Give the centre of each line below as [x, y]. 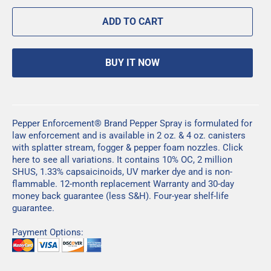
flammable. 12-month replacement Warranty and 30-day [123, 184]
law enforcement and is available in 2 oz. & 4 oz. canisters [129, 135]
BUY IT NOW [132, 62]
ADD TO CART [132, 21]
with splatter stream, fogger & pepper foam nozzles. [117, 147]
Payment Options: [48, 232]
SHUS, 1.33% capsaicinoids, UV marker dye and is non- [122, 171]
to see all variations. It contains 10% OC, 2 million [131, 159]
